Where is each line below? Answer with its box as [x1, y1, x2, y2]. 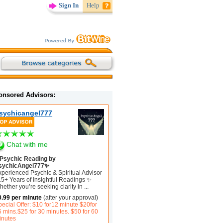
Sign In [59, 1, 79, 9]
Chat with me [6, 140, 48, 148]
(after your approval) [42, 194, 99, 201]
